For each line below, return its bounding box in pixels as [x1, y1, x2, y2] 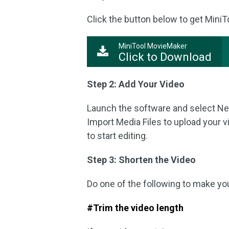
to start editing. [87, 130, 148, 141]
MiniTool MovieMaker [119, 42, 188, 50]
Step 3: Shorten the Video [87, 154, 196, 165]
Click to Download [119, 51, 212, 63]
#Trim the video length [87, 202, 184, 213]
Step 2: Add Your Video [87, 79, 185, 89]
